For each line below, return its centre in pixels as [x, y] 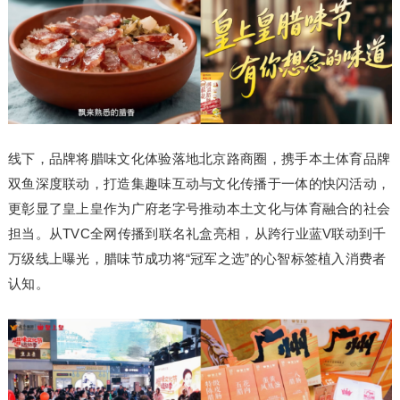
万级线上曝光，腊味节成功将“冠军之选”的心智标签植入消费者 [197, 259]
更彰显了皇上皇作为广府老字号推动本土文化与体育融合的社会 [199, 209]
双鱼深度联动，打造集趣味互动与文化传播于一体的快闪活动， [199, 184]
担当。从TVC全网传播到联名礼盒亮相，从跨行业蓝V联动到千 [197, 234]
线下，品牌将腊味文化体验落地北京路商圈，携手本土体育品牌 [199, 159]
